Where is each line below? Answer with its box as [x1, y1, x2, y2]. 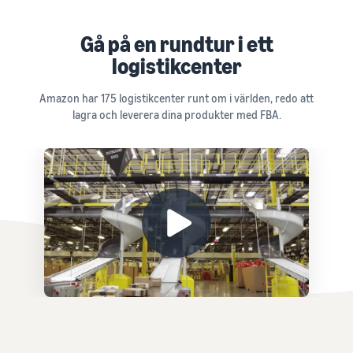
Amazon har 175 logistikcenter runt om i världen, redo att [39, 91, 314, 106]
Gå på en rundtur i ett [80, 31, 273, 58]
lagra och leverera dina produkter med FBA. [72, 108, 281, 122]
